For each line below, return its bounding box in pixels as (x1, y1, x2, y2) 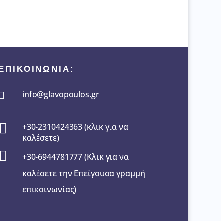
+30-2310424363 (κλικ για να (22, 121, 128, 132)
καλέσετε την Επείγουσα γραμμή (22, 167, 145, 179)
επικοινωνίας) (22, 184, 76, 195)
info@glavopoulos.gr (22, 88, 99, 100)
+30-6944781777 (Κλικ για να (22, 151, 129, 162)
